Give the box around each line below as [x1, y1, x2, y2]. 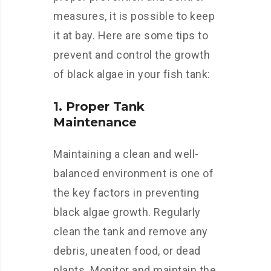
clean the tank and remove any [53, 225, 208, 238]
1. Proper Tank [53, 99, 145, 114]
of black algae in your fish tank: [53, 68, 211, 80]
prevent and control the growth [53, 48, 210, 61]
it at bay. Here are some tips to [53, 29, 208, 42]
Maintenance [53, 115, 137, 129]
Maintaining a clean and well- [53, 148, 199, 160]
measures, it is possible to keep [53, 10, 215, 22]
